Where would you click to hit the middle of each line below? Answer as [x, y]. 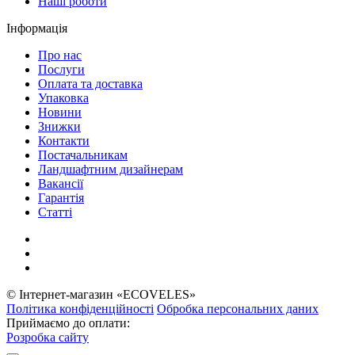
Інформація [37, 29]
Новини [60, 113]
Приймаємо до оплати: [68, 323]
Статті [55, 212]
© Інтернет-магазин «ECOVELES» [101, 295]
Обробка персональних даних [238, 309]
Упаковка [63, 98]
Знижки [59, 127]
